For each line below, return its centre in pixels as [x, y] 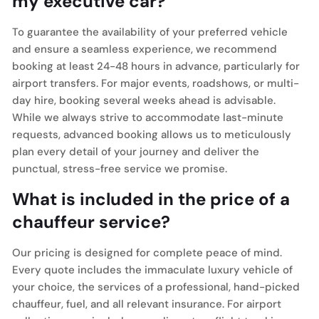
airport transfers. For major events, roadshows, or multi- [156, 83]
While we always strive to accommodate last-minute [148, 117]
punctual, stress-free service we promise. [120, 169]
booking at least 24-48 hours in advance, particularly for [156, 66]
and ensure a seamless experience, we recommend [145, 49]
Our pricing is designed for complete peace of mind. [147, 253]
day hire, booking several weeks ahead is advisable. [144, 100]
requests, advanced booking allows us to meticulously [152, 135]
